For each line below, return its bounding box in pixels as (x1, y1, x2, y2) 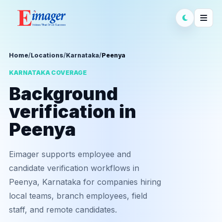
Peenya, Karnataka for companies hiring (9, 177, 161, 187)
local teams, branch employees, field (9, 191, 147, 201)
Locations (31, 52, 63, 59)
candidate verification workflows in (9, 163, 139, 173)
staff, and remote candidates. (9, 205, 117, 215)
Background (9, 83, 118, 105)
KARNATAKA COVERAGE (9, 69, 87, 76)
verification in (9, 101, 136, 122)
